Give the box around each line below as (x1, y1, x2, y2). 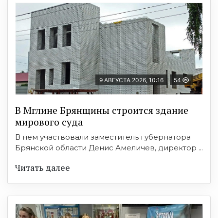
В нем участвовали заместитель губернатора (15, 132, 191, 142)
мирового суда (15, 115, 83, 129)
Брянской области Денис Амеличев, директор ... (15, 143, 203, 153)
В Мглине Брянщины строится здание (15, 104, 188, 117)
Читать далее (15, 162, 70, 174)
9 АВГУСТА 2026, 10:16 (99, 76, 163, 84)
